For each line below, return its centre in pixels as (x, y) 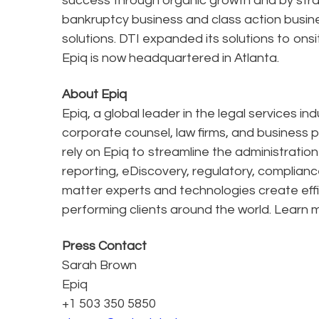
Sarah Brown (99, 265)
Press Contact (104, 246)
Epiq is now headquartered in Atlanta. (171, 58)
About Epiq (94, 94)
